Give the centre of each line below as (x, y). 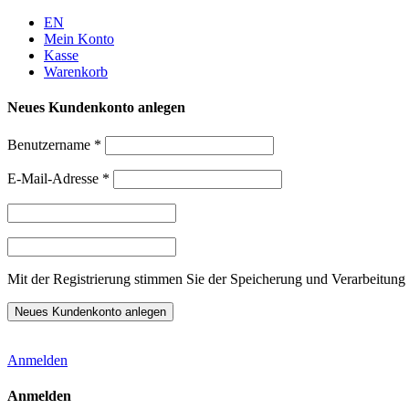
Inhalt (23, 54)
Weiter (25, 21)
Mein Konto (79, 39)
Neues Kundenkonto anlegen (96, 108)
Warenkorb (76, 72)
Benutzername (51, 144)
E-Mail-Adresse (55, 178)
